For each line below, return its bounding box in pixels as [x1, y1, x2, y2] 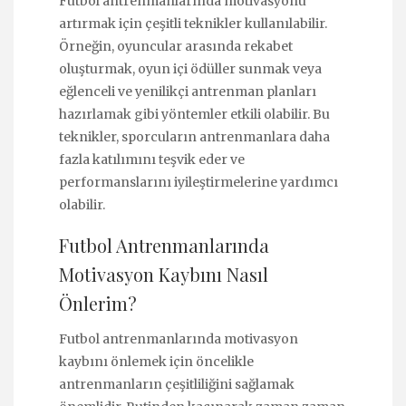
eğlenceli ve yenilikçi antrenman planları [59, 82, 316, 100]
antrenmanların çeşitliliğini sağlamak [59, 376, 295, 393]
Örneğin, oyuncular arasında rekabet [59, 37, 293, 54]
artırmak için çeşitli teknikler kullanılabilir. [59, 14, 327, 32]
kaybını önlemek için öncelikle [59, 353, 254, 371]
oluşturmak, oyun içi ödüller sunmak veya [59, 60, 322, 77]
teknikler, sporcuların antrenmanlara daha [59, 128, 330, 145]
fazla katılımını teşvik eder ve [59, 150, 245, 168]
